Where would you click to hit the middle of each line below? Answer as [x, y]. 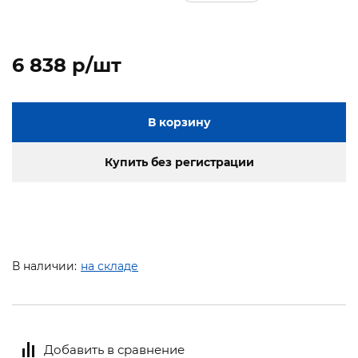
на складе [109, 267]
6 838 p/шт [67, 66]
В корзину [179, 123]
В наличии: [44, 267]
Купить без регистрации [179, 163]
